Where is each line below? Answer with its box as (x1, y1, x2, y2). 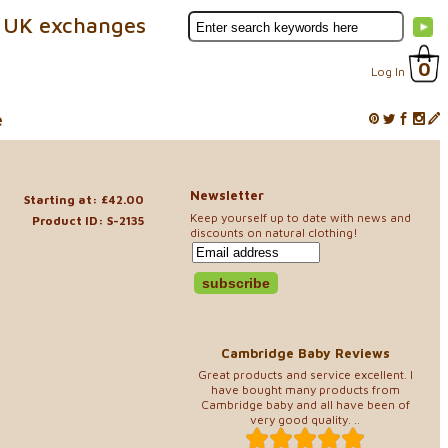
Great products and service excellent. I (197, 367, 413, 382)
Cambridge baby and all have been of (200, 397, 410, 412)
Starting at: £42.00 (24, 191, 144, 207)
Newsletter (190, 187, 264, 203)
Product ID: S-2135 (32, 212, 144, 228)
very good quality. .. (250, 412, 360, 427)
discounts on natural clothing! (190, 224, 358, 240)
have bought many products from (210, 382, 400, 397)
